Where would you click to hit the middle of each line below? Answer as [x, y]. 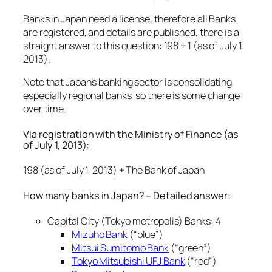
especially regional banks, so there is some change [131, 96]
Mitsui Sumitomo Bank [120, 247]
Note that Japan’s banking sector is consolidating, [129, 82]
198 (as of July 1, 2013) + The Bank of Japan [114, 170]
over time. [45, 109]
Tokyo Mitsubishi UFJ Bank [128, 261]
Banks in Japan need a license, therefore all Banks [129, 19]
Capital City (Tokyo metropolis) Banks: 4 [134, 221]
